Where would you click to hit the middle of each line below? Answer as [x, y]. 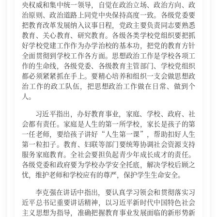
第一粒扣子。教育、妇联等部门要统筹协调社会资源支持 [108, 144]
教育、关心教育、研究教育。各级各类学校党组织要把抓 [108, 35]
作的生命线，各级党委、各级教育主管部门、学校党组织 [108, 65]
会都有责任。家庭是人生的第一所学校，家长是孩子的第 [108, 124]
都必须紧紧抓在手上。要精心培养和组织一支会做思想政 [108, 76]
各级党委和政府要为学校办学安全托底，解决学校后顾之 [108, 164]
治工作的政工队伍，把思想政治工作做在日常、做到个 [108, 86]
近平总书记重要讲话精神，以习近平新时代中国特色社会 [108, 202]
